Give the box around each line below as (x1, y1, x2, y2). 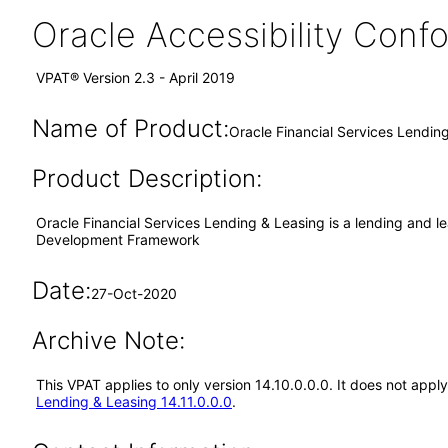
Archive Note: (31, 326, 185, 355)
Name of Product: (31, 114, 229, 143)
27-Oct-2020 (90, 285, 177, 302)
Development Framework (36, 231, 200, 248)
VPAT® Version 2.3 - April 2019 (36, 69, 235, 86)
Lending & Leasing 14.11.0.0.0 (36, 393, 232, 410)
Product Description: (31, 164, 262, 193)
